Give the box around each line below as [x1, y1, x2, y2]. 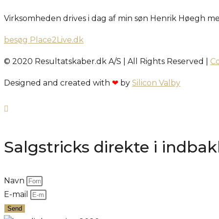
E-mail [4, 189, 30, 199]
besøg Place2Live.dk [4, 35, 84, 44]
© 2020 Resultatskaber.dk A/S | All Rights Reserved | [4, 56, 210, 66]
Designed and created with [4, 78, 112, 88]
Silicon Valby [132, 78, 180, 88]
